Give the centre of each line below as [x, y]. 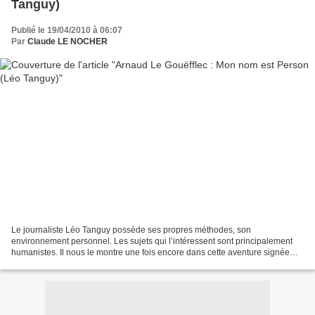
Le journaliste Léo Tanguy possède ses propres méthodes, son [131, 230]
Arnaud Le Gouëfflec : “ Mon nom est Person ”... [101, 263]
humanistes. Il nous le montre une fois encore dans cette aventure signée [150, 252]
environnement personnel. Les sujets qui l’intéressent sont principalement [152, 241]
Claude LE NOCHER [67, 42]
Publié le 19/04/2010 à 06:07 [67, 31]
